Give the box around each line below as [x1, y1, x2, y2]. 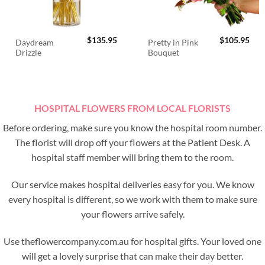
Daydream [15, 38, 54, 48]
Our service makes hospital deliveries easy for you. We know [11, 179, 254, 190]
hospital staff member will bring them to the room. [31, 151, 234, 163]
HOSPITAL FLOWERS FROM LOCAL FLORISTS [34, 102, 231, 114]
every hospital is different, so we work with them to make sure [8, 193, 257, 205]
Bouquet [148, 48, 180, 58]
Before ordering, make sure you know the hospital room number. [3, 122, 262, 134]
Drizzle [15, 48, 42, 58]
